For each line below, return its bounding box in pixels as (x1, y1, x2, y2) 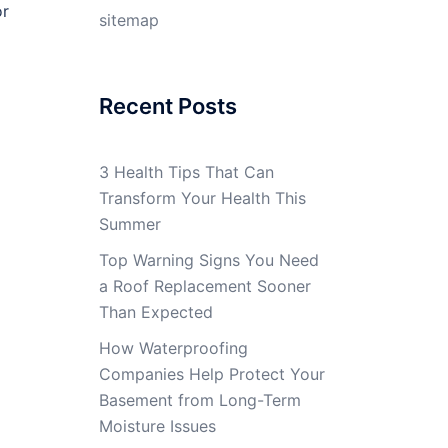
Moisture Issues (98, 416, 216, 436)
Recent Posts (98, 93, 237, 119)
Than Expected (98, 302, 213, 322)
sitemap (98, 10, 159, 30)
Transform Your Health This (98, 188, 306, 208)
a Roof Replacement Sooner (98, 276, 311, 296)
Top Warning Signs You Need (98, 250, 319, 270)
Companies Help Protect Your (98, 364, 325, 384)
